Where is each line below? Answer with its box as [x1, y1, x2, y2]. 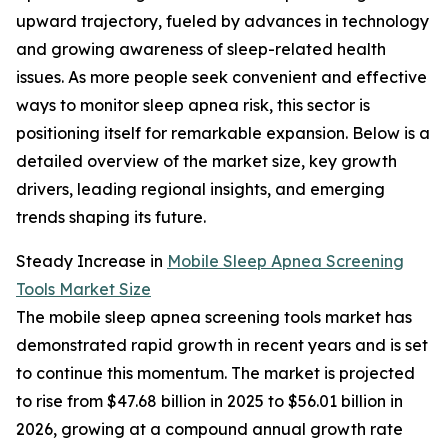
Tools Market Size [16, 279, 151, 300]
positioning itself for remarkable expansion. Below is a [16, 123, 430, 144]
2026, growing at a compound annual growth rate [16, 419, 403, 440]
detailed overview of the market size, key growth [16, 151, 397, 172]
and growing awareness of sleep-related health [16, 39, 386, 60]
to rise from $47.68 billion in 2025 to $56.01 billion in [16, 391, 403, 412]
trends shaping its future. [16, 207, 206, 228]
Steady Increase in [16, 251, 167, 272]
